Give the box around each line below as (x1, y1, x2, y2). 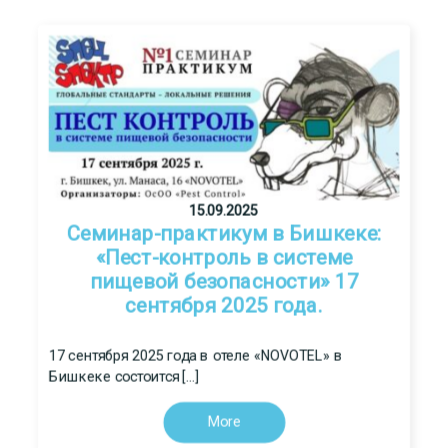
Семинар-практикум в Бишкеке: (66, 221, 382, 246)
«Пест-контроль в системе (95, 245, 353, 270)
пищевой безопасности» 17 (89, 269, 359, 294)
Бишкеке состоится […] (48, 368, 199, 386)
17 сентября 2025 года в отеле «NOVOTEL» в (48, 346, 343, 364)
